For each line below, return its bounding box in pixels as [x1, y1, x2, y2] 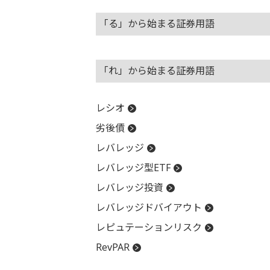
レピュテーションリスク [95, 221, 202, 234]
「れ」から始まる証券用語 [98, 64, 215, 77]
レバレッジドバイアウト [95, 201, 202, 214]
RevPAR [95, 240, 130, 254]
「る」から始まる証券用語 [98, 17, 215, 30]
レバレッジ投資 [95, 181, 163, 194]
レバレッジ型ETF [95, 161, 171, 174]
